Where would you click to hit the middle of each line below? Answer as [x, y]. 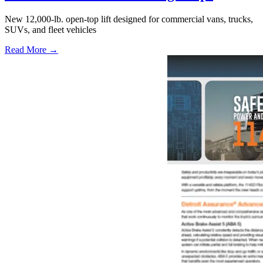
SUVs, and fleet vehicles [50, 29]
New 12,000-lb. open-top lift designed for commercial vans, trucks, [129, 19]
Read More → [31, 49]
